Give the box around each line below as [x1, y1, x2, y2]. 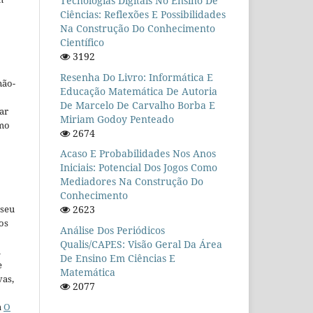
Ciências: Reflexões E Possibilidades [60, 7, 226, 21]
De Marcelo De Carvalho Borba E [60, 98, 215, 112]
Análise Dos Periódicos [60, 224, 165, 238]
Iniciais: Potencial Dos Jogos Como [60, 161, 217, 175]
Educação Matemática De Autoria [60, 84, 217, 98]
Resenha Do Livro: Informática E [60, 70, 213, 84]
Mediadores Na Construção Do [60, 175, 203, 189]
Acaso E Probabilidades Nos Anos [60, 147, 216, 161]
